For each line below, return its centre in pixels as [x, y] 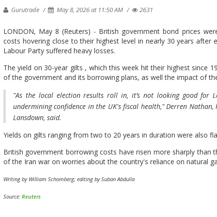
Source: [13, 196]
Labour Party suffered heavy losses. [59, 51]
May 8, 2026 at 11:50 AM [90, 10]
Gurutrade [24, 10]
